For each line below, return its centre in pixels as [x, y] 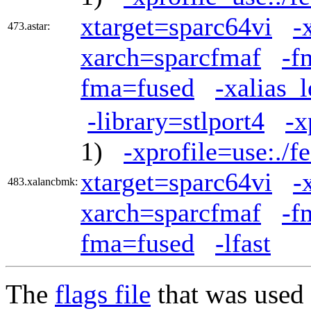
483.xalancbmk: [43, 181]
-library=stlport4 [176, 120]
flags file [103, 294]
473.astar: [29, 26]
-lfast [243, 243]
